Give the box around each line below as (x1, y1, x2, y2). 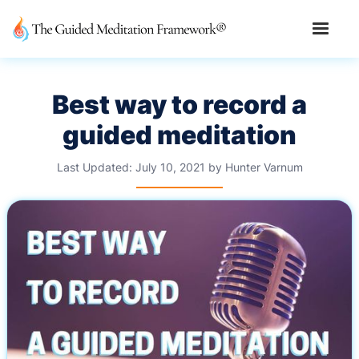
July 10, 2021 (135, 160, 205, 174)
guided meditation (63, 119, 296, 151)
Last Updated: (56, 160, 132, 174)
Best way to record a (52, 89, 307, 120)
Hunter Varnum (224, 160, 303, 174)
